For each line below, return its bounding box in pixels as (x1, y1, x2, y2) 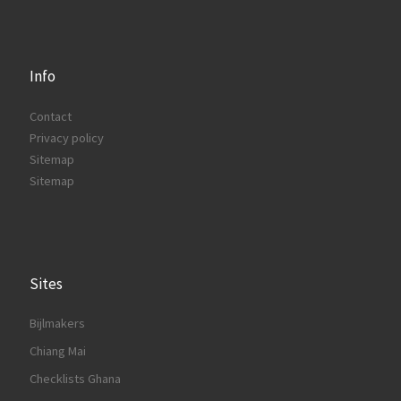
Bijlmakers (30, 315, 85, 331)
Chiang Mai (30, 343, 86, 359)
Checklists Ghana (30, 371, 121, 387)
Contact (30, 107, 72, 124)
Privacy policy (30, 129, 104, 146)
